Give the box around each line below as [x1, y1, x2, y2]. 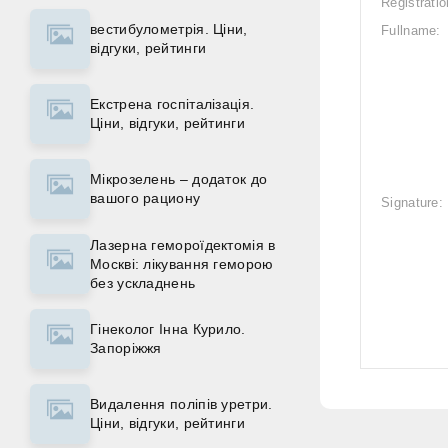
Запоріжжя [90, 340, 162, 356]
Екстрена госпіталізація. [90, 96, 255, 112]
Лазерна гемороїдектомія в [90, 236, 276, 253]
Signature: [381, 195, 443, 210]
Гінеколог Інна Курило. [90, 321, 246, 337]
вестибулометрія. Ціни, [90, 21, 248, 37]
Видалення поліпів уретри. [90, 396, 273, 412]
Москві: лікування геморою [90, 255, 274, 272]
